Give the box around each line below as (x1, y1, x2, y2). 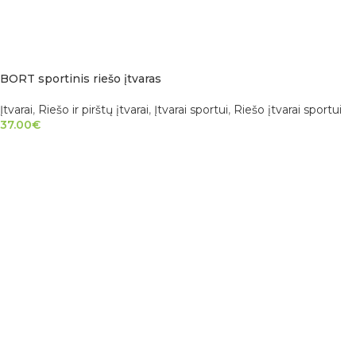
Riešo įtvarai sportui (234, 102, 342, 117)
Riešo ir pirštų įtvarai (38, 102, 149, 117)
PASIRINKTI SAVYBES (11, 140, 119, 153)
